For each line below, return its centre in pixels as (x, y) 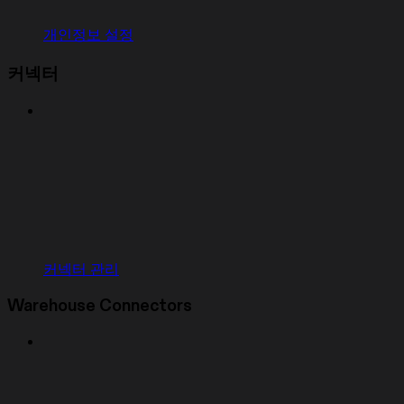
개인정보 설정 (88, 36)
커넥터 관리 (81, 269)
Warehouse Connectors (100, 307)
